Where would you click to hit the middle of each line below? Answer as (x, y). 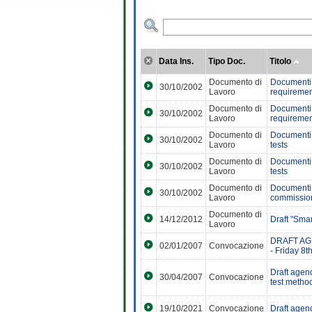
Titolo (281, 61)
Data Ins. (176, 61)
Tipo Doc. (226, 61)
